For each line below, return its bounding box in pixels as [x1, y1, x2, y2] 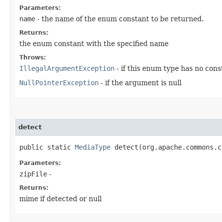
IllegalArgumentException [19, 64, 114, 72]
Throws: [19, 54, 46, 61]
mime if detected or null [19, 194, 102, 203]
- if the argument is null [99, 78, 181, 87]
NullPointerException [19, 78, 99, 87]
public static [19, 143, 75, 151]
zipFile [19, 169, 47, 178]
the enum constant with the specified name [19, 39, 168, 48]
